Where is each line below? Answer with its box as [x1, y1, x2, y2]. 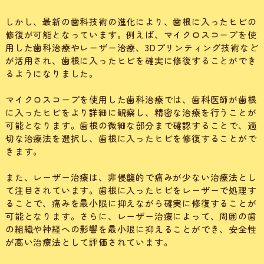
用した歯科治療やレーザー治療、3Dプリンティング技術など [5, 41, 259, 54]
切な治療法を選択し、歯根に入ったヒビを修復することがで [5, 132, 257, 145]
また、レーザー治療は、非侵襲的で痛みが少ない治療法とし [5, 171, 257, 184]
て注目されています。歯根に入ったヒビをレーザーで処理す [5, 184, 257, 197]
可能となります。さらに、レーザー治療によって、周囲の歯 [5, 210, 257, 223]
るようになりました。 [5, 67, 98, 80]
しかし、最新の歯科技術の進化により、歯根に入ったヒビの [5, 15, 257, 28]
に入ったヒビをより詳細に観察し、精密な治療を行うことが [5, 106, 257, 119]
